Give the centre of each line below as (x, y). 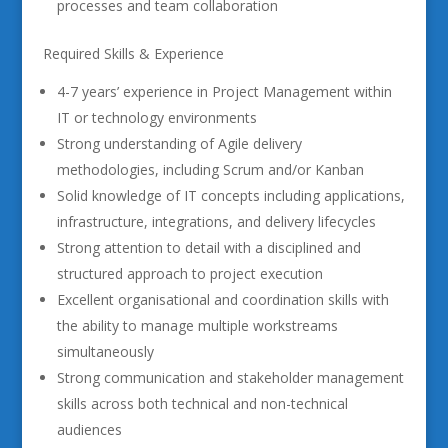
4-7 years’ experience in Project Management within (224, 91)
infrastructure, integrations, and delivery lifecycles (216, 221)
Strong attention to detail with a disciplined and (208, 247)
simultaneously (105, 351)
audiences (89, 429)
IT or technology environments (156, 117)
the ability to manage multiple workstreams (197, 325)
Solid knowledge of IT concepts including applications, (230, 195)
